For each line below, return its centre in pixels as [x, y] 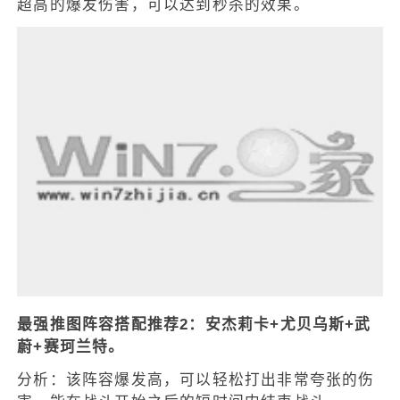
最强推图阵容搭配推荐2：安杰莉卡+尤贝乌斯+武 [194, 324]
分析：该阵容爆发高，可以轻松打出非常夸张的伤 [196, 379]
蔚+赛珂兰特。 [71, 346]
